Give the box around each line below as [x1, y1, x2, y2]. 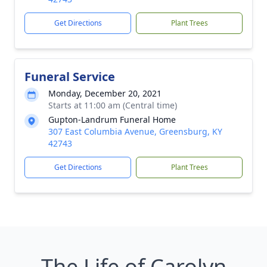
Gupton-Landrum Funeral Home [48, 114, 176, 125]
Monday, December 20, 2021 [48, 88, 162, 99]
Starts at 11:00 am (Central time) [48, 100, 177, 111]
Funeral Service [24, 69, 115, 85]
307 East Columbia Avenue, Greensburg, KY [48, 126, 222, 137]
